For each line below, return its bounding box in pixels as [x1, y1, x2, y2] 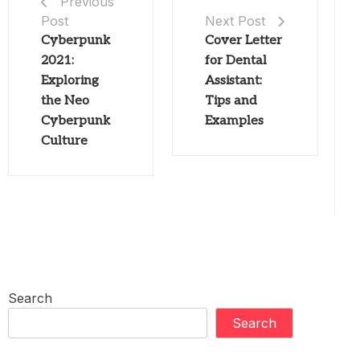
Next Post [205, 13, 266, 30]
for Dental [205, 53, 268, 69]
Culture [41, 133, 88, 149]
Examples [205, 113, 264, 129]
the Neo [41, 92, 89, 108]
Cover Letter [205, 33, 283, 49]
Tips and [205, 93, 258, 109]
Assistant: [205, 73, 263, 89]
